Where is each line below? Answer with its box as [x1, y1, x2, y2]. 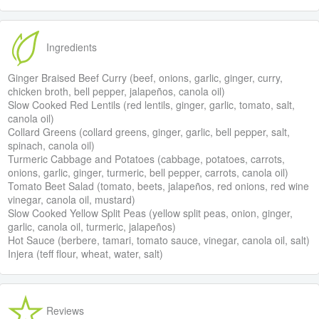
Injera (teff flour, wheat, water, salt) [8, 246, 164, 261]
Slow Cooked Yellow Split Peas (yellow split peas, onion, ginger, [8, 206, 293, 221]
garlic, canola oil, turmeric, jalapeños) [8, 219, 177, 234]
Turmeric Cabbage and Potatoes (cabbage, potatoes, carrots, [8, 152, 286, 167]
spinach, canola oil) [8, 138, 95, 153]
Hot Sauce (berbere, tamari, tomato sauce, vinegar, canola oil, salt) [8, 233, 310, 248]
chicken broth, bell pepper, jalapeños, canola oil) [8, 84, 226, 99]
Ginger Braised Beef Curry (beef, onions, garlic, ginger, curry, [8, 70, 283, 85]
